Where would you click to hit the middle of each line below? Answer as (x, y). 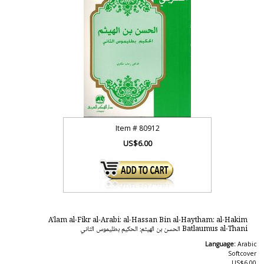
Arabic (247, 244)
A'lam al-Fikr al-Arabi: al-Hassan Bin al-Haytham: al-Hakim (148, 220)
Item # (127, 128)
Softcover (242, 253)
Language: (221, 244)
